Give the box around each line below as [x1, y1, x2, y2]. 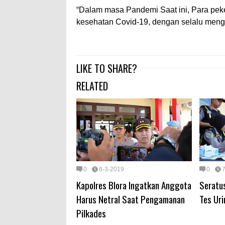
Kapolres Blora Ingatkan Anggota [76, 177, 191, 192]
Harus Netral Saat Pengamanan [76, 191, 185, 206]
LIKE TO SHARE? [76, 61, 137, 76]
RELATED [76, 78, 108, 94]
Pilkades [76, 205, 106, 220]
